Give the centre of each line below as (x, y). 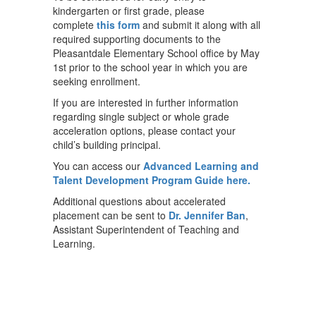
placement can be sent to (111, 215)
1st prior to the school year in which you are (150, 67)
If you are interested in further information (146, 102)
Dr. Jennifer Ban (207, 215)
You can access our (98, 166)
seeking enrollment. (98, 81)
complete (75, 25)
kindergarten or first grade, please (129, 11)
